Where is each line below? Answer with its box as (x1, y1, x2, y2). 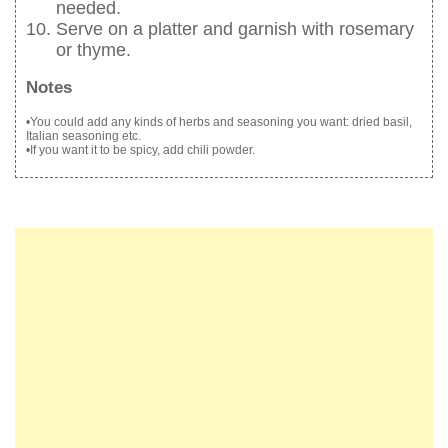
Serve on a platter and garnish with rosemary (56, 19, 414, 40)
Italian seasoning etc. (26, 128, 141, 143)
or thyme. (56, 40, 131, 61)
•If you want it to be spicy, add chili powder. (26, 142, 255, 157)
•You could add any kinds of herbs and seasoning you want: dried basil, (26, 114, 412, 129)
